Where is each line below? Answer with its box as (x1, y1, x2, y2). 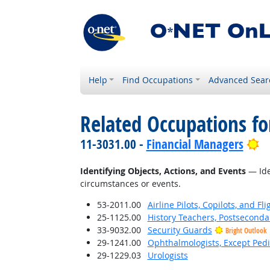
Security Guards (147, 224, 212, 236)
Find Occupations (122, 74, 193, 86)
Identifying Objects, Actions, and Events (80, 165, 246, 177)
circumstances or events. (80, 178, 181, 189)
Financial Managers (146, 136, 243, 152)
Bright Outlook (225, 225, 267, 236)
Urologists (147, 250, 188, 261)
